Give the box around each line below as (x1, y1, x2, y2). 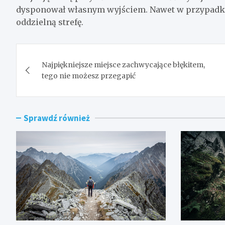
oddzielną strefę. (16, 17, 83, 27)
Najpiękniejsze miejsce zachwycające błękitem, (42, 60, 205, 69)
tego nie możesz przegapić (42, 71, 139, 80)
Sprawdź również (24, 112, 90, 124)
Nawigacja (16, 43, 97, 63)
